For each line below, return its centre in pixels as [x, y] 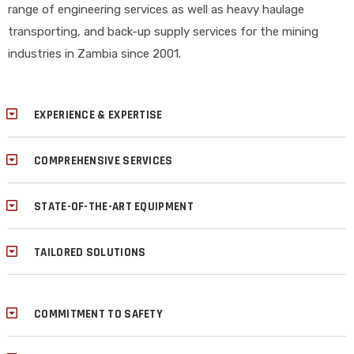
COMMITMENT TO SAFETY [98, 314]
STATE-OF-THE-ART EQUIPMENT [114, 207]
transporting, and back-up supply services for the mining [163, 31]
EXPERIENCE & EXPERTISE [98, 115]
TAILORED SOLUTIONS [90, 253]
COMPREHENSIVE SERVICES [104, 161]
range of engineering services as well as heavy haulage [156, 9]
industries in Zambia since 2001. [94, 53]
